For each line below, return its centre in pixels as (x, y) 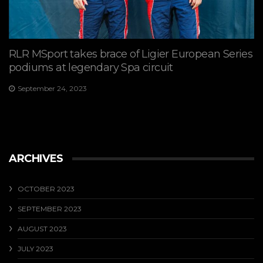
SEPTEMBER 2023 (50, 208)
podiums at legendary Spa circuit (91, 68)
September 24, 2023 (52, 89)
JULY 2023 (36, 248)
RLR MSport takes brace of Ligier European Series (131, 54)
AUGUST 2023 (42, 228)
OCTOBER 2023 (46, 188)
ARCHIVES (36, 158)
